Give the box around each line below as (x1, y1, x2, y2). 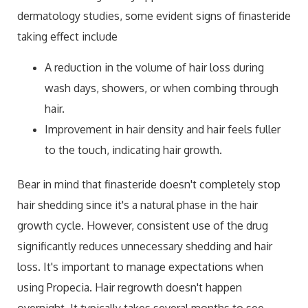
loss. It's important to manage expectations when (17, 259, 263, 274)
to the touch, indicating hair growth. (45, 142, 222, 157)
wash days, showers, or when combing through (45, 80, 278, 95)
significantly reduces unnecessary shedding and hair (17, 239, 272, 253)
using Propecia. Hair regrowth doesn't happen (17, 280, 242, 294)
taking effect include (17, 30, 118, 44)
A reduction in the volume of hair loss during (45, 60, 264, 74)
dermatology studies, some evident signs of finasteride (17, 9, 291, 23)
